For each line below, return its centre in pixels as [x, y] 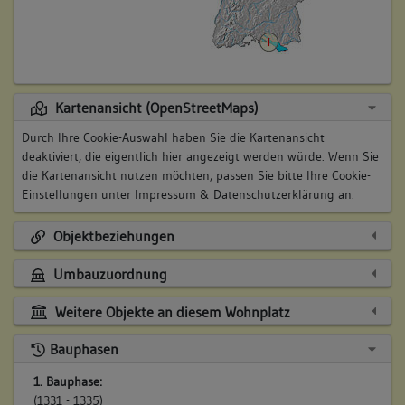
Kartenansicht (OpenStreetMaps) [155, 108]
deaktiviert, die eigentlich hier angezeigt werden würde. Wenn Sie [200, 156]
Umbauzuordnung [108, 274]
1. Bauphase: [67, 381]
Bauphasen [84, 349]
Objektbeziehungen [112, 236]
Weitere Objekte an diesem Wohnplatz [170, 311]
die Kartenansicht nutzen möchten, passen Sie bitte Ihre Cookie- [196, 175]
